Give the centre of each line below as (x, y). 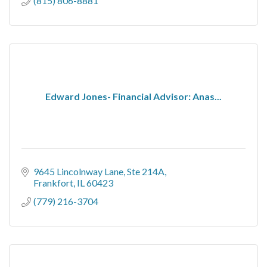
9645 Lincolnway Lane (78, 171)
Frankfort (53, 182)
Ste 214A (146, 171)
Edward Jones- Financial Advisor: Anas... (133, 96)
